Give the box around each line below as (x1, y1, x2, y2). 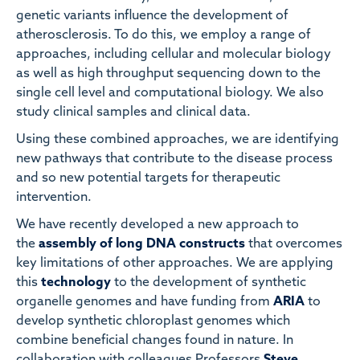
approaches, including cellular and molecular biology (16, 48, 331, 62)
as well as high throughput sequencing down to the (16, 67, 321, 81)
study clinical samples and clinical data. (16, 106, 254, 120)
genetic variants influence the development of (16, 10, 288, 23)
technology (41, 276, 114, 290)
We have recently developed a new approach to (16, 219, 299, 232)
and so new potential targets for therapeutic (16, 172, 280, 186)
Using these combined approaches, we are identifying (16, 133, 339, 147)
